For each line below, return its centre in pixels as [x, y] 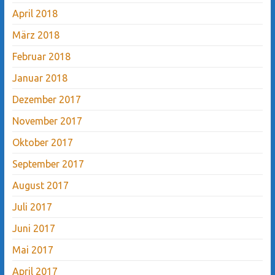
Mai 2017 [33, 250]
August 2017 [40, 185]
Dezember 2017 [46, 99]
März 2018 [36, 35]
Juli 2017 [32, 207]
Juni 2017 [33, 228]
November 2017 [47, 121]
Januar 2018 [40, 78]
